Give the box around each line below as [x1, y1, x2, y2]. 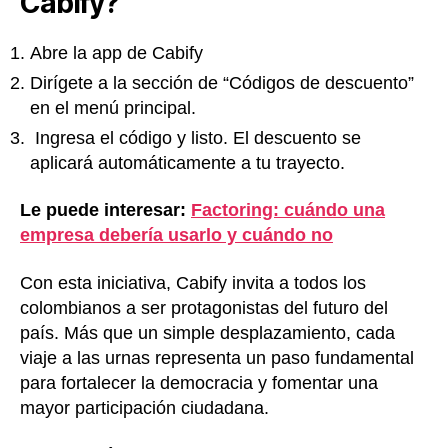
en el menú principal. [30, 97, 196, 118]
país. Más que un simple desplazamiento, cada [20, 322, 395, 343]
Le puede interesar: [20, 200, 191, 221]
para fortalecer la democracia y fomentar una [20, 372, 378, 393]
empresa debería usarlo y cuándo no [20, 225, 333, 246]
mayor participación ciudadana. [20, 397, 269, 418]
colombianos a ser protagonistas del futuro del [20, 297, 388, 318]
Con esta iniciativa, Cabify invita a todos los [20, 272, 366, 293]
